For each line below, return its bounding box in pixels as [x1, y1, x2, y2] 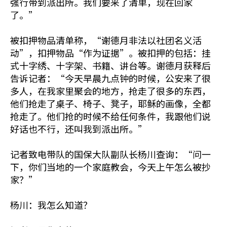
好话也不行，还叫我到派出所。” [10, 122, 147, 135]
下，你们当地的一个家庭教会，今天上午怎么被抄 [10, 160, 211, 173]
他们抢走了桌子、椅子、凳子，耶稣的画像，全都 [10, 97, 211, 110]
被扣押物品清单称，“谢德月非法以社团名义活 [10, 33, 202, 47]
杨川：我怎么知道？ [10, 198, 92, 211]
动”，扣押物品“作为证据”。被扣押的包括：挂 [10, 46, 211, 59]
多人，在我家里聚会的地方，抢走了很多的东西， [10, 84, 211, 97]
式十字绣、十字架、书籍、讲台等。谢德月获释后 [10, 59, 211, 72]
